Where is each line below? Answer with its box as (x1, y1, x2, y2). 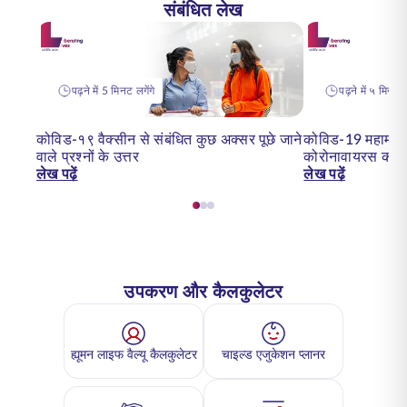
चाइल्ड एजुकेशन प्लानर (222, 348, 325, 362)
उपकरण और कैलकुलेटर (124, 283, 283, 302)
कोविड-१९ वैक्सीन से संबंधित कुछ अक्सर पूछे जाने (36, 132, 303, 147)
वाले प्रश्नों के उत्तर (36, 149, 139, 164)
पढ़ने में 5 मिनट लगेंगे (72, 84, 155, 96)
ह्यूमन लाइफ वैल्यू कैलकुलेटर (70, 348, 197, 362)
